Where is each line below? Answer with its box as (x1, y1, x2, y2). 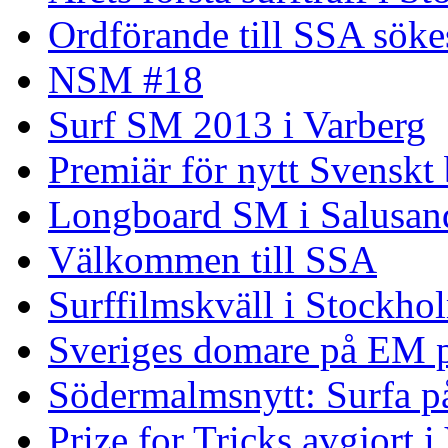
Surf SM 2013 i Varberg (48, 103, 426, 147)
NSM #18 (48, 58, 203, 102)
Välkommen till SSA (48, 238, 377, 282)
